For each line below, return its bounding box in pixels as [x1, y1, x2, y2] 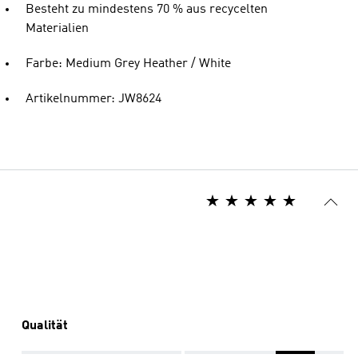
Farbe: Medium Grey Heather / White [26, 58, 231, 70]
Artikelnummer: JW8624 [26, 93, 161, 105]
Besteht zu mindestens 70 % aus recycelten [26, 3, 268, 16]
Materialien [26, 22, 89, 35]
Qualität [22, 320, 68, 332]
